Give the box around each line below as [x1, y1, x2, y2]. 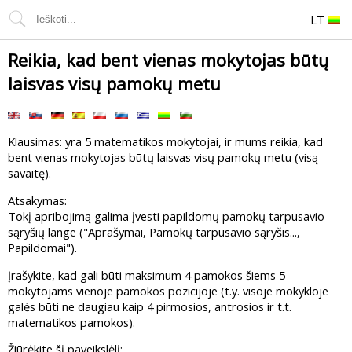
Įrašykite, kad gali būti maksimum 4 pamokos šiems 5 [8, 266, 285, 283]
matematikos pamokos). [8, 313, 135, 330]
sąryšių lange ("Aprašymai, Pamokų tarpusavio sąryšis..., [8, 224, 300, 240]
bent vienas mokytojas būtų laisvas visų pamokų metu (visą [8, 149, 318, 166]
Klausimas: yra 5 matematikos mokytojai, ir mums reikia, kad [8, 134, 323, 150]
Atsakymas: [8, 192, 67, 209]
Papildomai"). [8, 240, 77, 256]
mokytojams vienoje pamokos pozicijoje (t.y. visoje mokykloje [8, 282, 328, 299]
